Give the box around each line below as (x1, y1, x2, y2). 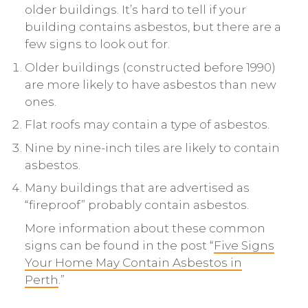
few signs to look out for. (24, 37, 170, 52)
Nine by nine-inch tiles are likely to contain (24, 140, 280, 155)
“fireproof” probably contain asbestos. (24, 198, 249, 212)
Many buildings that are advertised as (24, 181, 250, 195)
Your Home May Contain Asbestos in (24, 255, 242, 269)
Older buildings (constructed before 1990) (24, 60, 276, 74)
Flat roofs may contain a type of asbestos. (24, 118, 269, 132)
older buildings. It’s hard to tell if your (24, 3, 246, 17)
